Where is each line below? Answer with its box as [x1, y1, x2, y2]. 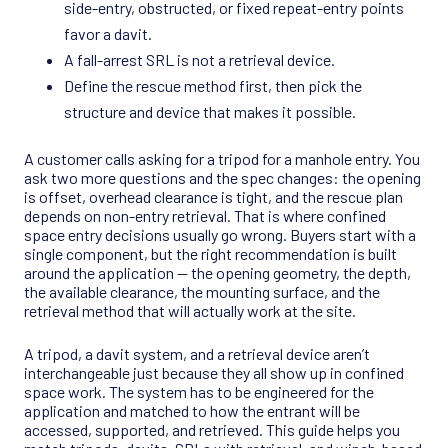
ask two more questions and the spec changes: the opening [24, 168, 421, 188]
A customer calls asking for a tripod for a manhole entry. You [24, 149, 420, 169]
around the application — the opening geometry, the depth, [24, 263, 411, 283]
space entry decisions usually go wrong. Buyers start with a [24, 225, 416, 245]
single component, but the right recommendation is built [24, 244, 397, 264]
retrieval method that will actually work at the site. [24, 301, 356, 321]
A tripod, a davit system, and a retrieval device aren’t [24, 344, 370, 364]
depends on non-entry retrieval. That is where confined [24, 206, 386, 226]
